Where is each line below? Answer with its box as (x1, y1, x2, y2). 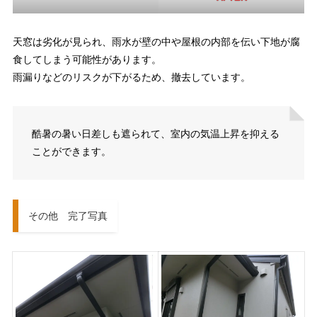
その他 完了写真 (28, 209, 108, 221)
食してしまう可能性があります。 (12, 54, 161, 66)
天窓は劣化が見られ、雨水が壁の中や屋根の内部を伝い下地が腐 (12, 36, 300, 48)
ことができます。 (31, 146, 111, 158)
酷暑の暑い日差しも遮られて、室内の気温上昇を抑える (31, 128, 279, 140)
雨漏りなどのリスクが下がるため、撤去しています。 (12, 71, 250, 83)
